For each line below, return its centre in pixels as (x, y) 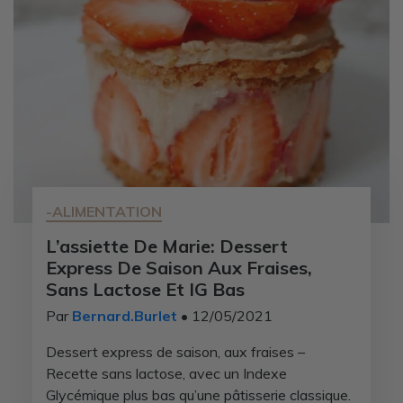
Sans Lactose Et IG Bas (145, 289)
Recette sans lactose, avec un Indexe (166, 373)
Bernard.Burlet (124, 315)
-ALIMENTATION (103, 211)
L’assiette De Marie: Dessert (166, 246)
